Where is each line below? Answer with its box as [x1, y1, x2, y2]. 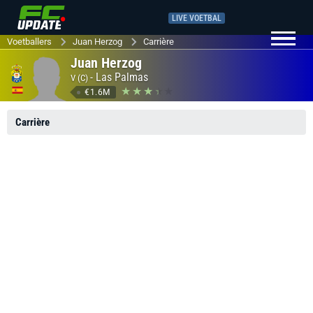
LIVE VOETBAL [172, 13, 221, 23]
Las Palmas [96, 70, 148, 84]
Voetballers [7, 36, 52, 47]
